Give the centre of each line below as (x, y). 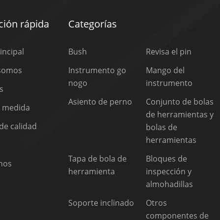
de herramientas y (180, 114)
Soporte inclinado (101, 203)
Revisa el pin (169, 51)
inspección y (169, 171)
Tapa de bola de (98, 158)
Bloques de (167, 158)
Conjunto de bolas (180, 101)
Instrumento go (97, 70)
